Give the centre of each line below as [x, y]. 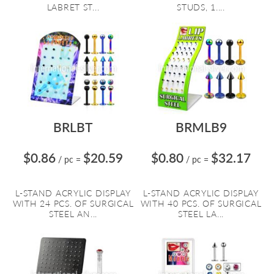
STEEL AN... [73, 214]
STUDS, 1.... [201, 7]
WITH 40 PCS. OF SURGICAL [201, 203]
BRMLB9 [201, 127]
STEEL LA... [201, 214]
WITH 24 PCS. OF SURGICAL [73, 203]
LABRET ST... [73, 7]
